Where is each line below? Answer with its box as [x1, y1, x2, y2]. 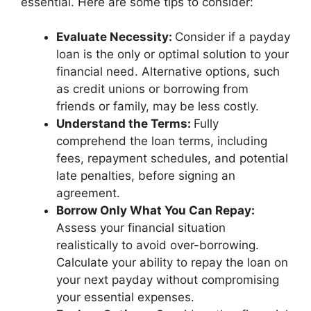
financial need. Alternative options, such [56, 65, 280, 78]
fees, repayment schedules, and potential [56, 151, 288, 165]
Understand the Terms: [56, 117, 194, 131]
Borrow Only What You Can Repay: [56, 203, 255, 217]
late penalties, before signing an [56, 169, 235, 183]
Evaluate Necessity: [56, 30, 175, 44]
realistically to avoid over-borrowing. [56, 238, 259, 252]
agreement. [56, 186, 120, 200]
